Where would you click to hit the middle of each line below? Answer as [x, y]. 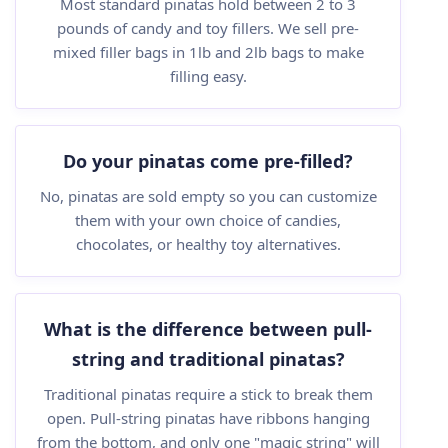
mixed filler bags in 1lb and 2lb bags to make [208, 52]
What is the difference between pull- [208, 329]
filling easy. [208, 76]
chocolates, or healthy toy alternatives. [208, 244]
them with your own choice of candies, [208, 220]
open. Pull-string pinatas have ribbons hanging [208, 418]
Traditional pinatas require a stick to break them [208, 394]
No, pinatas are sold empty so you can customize [208, 196]
